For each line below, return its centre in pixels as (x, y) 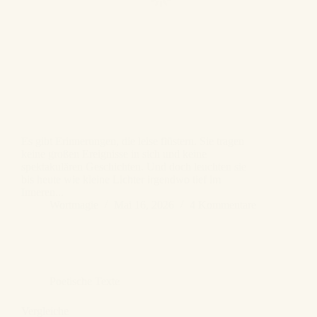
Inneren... (42, 192)
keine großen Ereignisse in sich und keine (114, 154)
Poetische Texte (85, 282)
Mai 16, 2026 (144, 205)
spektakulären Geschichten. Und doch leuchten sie (134, 167)
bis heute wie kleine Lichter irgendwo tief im (121, 180)
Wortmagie (74, 205)
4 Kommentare (223, 205)
